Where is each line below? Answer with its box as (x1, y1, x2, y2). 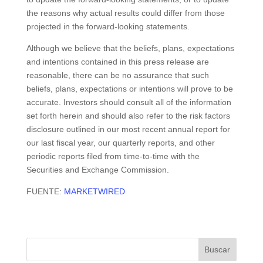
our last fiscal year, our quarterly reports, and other (26, 138, 215, 147)
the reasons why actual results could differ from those (26, 8, 225, 18)
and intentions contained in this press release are (26, 57, 209, 66)
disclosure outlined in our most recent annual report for (26, 124, 230, 134)
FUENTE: (26, 187, 64, 196)
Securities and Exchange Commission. (26, 165, 169, 174)
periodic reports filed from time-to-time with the (26, 151, 200, 161)
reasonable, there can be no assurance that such (26, 70, 209, 80)
